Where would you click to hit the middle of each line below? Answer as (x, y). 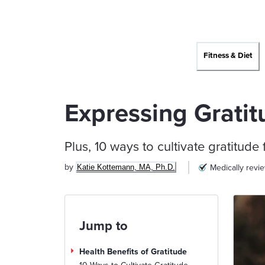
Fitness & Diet (228, 56)
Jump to (103, 226)
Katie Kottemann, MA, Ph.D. (126, 167)
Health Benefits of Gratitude (133, 251)
